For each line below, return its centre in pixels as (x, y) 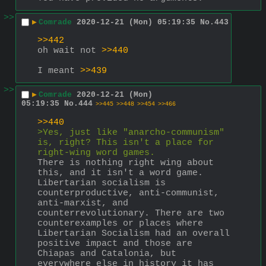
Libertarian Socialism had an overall (134, 233)
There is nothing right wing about (126, 163)
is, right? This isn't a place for (126, 142)
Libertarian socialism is (102, 183)
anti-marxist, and (83, 203)
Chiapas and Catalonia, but (107, 254)
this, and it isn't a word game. (120, 173)
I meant (59, 71)
